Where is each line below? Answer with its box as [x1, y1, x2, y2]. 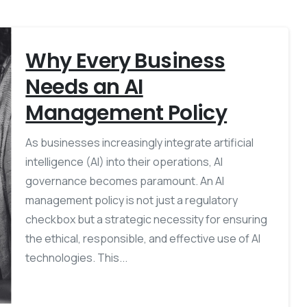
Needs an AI [25, 72, 143, 101]
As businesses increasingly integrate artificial [25, 134, 254, 150]
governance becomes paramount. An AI [25, 173, 225, 188]
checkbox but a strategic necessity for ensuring [25, 211, 268, 227]
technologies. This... [25, 249, 128, 265]
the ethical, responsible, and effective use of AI [25, 230, 261, 246]
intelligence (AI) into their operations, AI [25, 153, 223, 169]
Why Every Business [25, 46, 225, 75]
